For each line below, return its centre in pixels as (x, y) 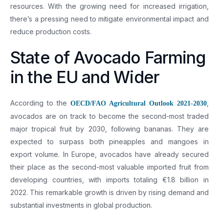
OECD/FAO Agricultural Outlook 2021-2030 (139, 103)
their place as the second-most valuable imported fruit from (109, 167)
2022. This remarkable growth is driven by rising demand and (109, 192)
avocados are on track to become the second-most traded (109, 116)
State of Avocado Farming (108, 57)
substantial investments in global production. (81, 205)
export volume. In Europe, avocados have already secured (109, 154)
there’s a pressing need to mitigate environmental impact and (109, 19)
